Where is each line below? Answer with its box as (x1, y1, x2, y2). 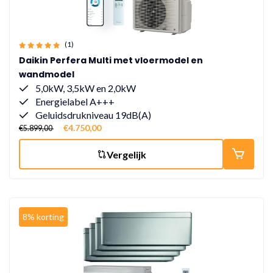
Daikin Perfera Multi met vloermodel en (19, 54, 203, 66)
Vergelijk (106, 148, 146, 160)
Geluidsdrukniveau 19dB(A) (34, 109, 151, 121)
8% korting (23, 211, 64, 222)
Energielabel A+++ (34, 96, 115, 107)
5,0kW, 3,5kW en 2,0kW (34, 82, 136, 94)
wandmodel (19, 68, 74, 80)
